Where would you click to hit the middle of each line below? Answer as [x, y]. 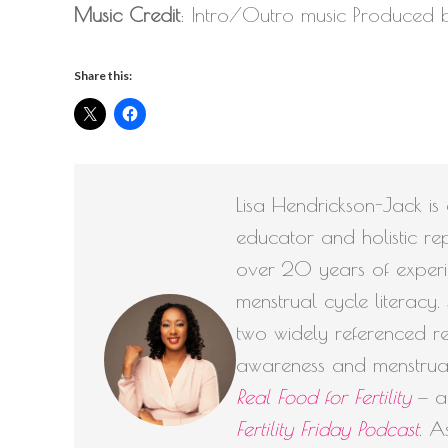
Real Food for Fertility [323, 396]
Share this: [103, 75]
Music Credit [127, 14]
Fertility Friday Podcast [327, 428]
